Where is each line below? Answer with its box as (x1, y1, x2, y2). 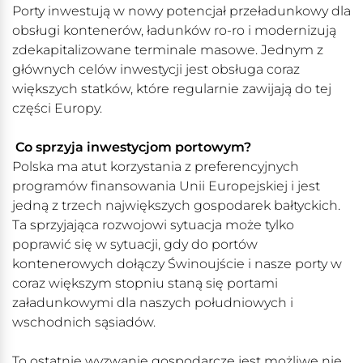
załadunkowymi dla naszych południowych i (12, 295, 293, 311)
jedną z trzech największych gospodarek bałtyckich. (12, 198, 340, 214)
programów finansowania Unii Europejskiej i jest (12, 178, 320, 194)
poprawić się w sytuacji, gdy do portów (12, 237, 258, 253)
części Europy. (12, 100, 102, 117)
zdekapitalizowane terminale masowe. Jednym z (12, 42, 323, 58)
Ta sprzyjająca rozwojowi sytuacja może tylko (12, 217, 294, 233)
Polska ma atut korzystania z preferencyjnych (12, 159, 299, 175)
